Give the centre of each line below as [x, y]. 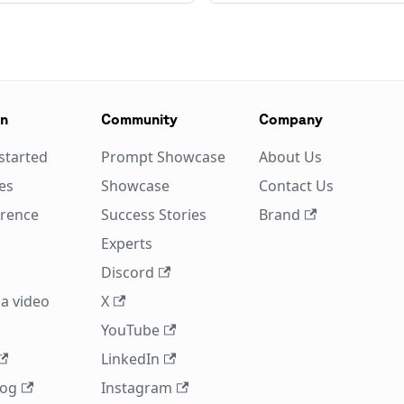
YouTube [130, 330]
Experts [126, 243]
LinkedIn [130, 359]
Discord [127, 272]
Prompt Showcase [163, 157]
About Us [290, 157]
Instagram [136, 388]
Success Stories [153, 215]
